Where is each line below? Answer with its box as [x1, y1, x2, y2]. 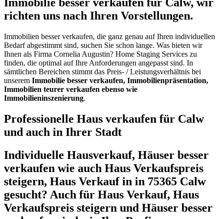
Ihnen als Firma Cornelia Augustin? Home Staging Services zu [4, 50, 197, 59]
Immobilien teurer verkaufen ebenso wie [4, 85, 137, 94]
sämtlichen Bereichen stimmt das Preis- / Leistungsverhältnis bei [4, 67, 201, 76]
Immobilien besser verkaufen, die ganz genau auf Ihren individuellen [4, 32, 215, 41]
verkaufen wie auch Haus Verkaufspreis [4, 161, 203, 175]
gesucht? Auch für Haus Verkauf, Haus [4, 188, 199, 201]
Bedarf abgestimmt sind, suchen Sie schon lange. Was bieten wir [4, 41, 202, 50]
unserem [4, 76, 32, 85]
